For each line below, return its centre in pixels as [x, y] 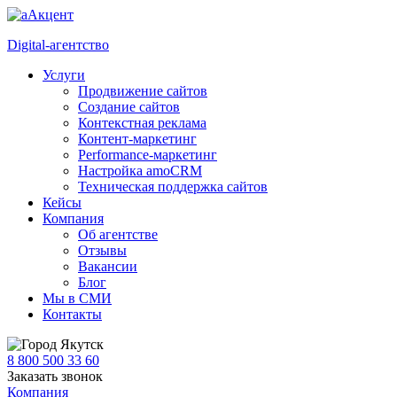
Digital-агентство [58, 45]
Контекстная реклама [142, 123]
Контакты [72, 314]
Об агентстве [118, 234]
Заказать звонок [55, 376]
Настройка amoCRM [140, 171]
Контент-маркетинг [137, 139]
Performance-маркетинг [148, 155]
